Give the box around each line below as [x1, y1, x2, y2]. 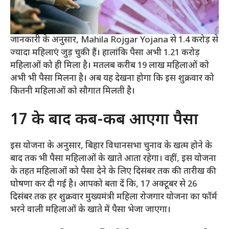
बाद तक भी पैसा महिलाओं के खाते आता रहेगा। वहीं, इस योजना [10, 153, 216, 165]
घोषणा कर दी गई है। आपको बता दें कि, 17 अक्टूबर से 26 [10, 178, 197, 190]
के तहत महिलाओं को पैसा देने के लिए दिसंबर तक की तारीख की [10, 166, 216, 177]
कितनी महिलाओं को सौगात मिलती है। [10, 86, 135, 98]
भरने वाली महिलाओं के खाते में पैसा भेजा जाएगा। [10, 204, 171, 216]
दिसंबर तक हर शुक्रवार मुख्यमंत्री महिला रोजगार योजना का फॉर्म [10, 191, 217, 203]
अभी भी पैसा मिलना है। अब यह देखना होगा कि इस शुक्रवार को [10, 73, 214, 85]
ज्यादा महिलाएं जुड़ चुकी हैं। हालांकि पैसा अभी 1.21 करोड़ [10, 48, 200, 59]
